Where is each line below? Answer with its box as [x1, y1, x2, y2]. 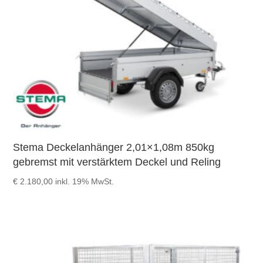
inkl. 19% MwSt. [55, 177, 114, 187]
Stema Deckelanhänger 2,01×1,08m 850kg [13, 141, 215, 154]
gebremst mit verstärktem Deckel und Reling [13, 156, 221, 168]
